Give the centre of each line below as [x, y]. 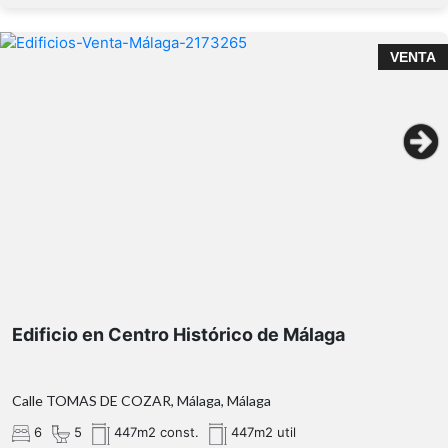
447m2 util [261, 432]
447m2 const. [154, 432]
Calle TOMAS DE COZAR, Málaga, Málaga [141, 401]
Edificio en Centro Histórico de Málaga [178, 335]
